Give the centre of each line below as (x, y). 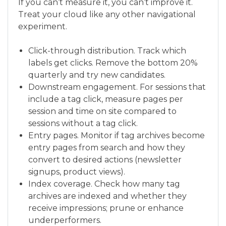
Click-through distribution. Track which (107, 50)
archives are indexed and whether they (107, 196)
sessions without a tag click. (83, 123)
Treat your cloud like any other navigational (107, 14)
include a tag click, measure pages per (106, 99)
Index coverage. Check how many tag (104, 184)
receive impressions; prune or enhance (106, 208)
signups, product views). (77, 172)
